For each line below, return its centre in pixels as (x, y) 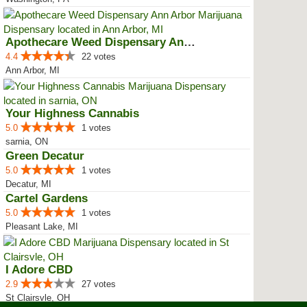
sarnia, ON (27, 142)
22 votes (99, 57)
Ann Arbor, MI (33, 70)
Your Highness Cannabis (72, 113)
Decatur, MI (28, 184)
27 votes (99, 284)
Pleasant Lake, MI (42, 226)
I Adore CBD (39, 270)
